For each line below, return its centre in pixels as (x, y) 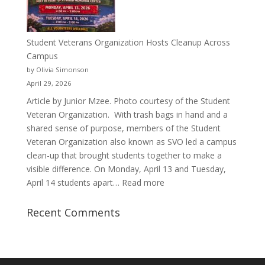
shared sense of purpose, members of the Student (123, 128)
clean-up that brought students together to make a (124, 155)
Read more (143, 182)
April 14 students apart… (74, 182)
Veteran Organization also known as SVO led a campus (131, 141)
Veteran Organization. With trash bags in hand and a (127, 114)
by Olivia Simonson (57, 69)
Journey (130, 22)
